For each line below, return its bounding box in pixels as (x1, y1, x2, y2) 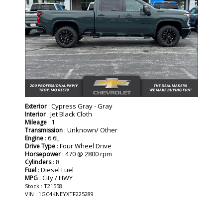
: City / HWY (38, 173, 73, 182)
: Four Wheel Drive (55, 141, 111, 150)
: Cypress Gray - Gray (47, 101, 112, 111)
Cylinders (25, 157, 51, 166)
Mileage (25, 117, 47, 126)
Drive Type (25, 141, 55, 150)
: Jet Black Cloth (46, 109, 92, 118)
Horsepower (25, 149, 61, 158)
